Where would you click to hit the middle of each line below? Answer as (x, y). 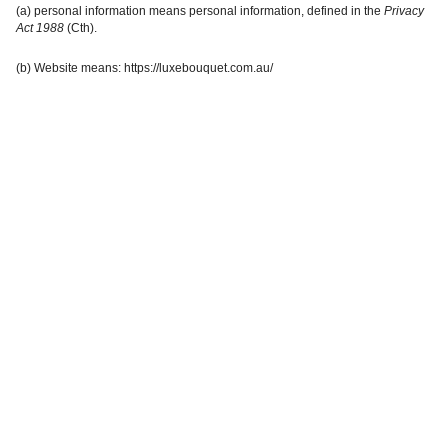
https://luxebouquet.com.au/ (198, 68)
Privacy (404, 11)
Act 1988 (41, 28)
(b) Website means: (70, 68)
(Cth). (82, 28)
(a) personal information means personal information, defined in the (200, 11)
